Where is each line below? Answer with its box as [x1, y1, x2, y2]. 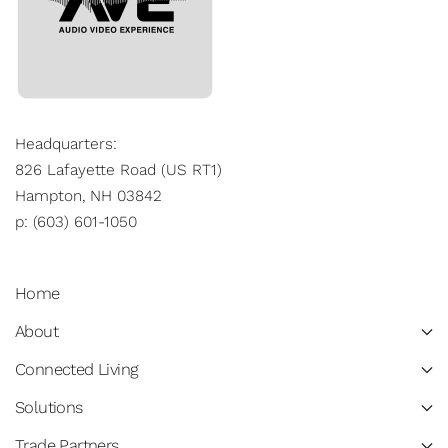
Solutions [15, 397, 83, 417]
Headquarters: [15, 134, 117, 153]
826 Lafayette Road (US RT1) [15, 160, 227, 179]
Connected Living [15, 359, 139, 379]
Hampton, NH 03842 [15, 186, 162, 205]
